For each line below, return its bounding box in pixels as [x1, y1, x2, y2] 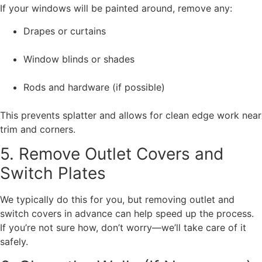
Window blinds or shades [23, 53, 135, 65]
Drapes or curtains [23, 25, 106, 37]
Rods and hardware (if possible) [23, 81, 165, 93]
